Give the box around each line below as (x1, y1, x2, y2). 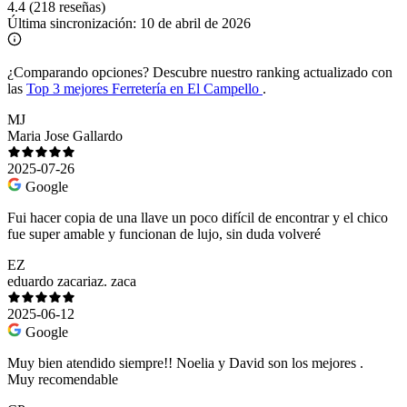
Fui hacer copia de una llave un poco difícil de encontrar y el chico (7, 209, 388, 225)
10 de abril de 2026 (140, 15, 251, 31)
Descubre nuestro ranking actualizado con (149, 64, 392, 80)
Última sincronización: (7, 15, 140, 31)
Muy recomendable (7, 371, 118, 387)
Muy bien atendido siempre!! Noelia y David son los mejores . (7, 354, 363, 371)
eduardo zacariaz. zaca (7, 273, 136, 289)
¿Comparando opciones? (7, 64, 149, 80)
